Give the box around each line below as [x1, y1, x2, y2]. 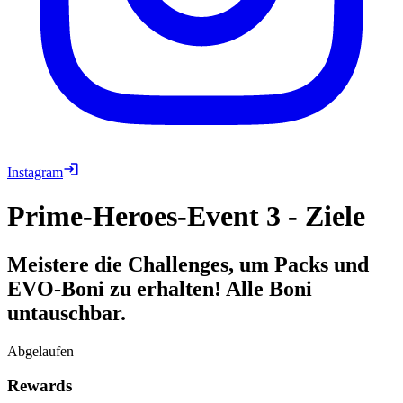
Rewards [7, 376, 72, 396]
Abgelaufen [7, 343, 74, 359]
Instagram [7, 164, 63, 180]
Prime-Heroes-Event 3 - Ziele [7, 200, 365, 233]
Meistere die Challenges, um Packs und [7, 252, 369, 276]
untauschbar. [7, 300, 126, 325]
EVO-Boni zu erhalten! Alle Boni [7, 276, 312, 300]
